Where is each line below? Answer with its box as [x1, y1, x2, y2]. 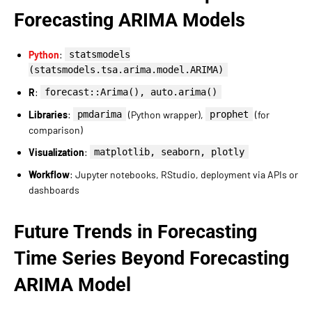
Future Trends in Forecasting [14, 220, 257, 243]
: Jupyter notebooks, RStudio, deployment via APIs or [70, 168, 298, 180]
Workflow [29, 168, 70, 180]
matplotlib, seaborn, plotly [94, 146, 244, 157]
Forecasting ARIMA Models [14, 8, 245, 31]
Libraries [29, 108, 68, 120]
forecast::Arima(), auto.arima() [45, 86, 217, 97]
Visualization [29, 146, 84, 158]
